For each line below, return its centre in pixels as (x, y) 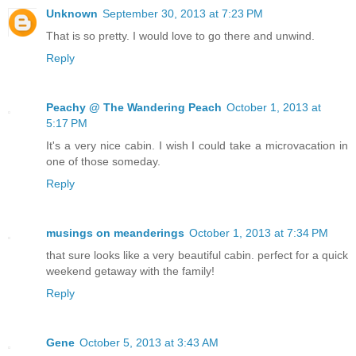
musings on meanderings (115, 232)
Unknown (72, 13)
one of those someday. (103, 161)
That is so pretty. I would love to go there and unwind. (180, 35)
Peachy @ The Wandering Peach (134, 107)
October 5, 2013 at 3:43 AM (149, 342)
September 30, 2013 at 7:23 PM (183, 13)
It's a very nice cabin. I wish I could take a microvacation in (197, 145)
